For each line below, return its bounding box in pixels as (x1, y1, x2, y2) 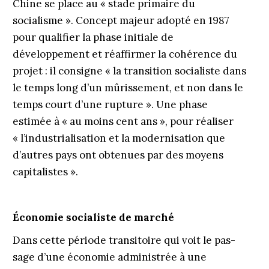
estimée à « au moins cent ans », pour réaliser (12, 115, 234, 128)
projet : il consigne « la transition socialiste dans (12, 64, 246, 77)
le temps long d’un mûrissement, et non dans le (12, 81, 243, 94)
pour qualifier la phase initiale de (12, 31, 174, 44)
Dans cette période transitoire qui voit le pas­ (12, 234, 235, 247)
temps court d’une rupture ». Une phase (12, 98, 208, 111)
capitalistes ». (12, 165, 78, 178)
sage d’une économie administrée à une (12, 250, 207, 264)
